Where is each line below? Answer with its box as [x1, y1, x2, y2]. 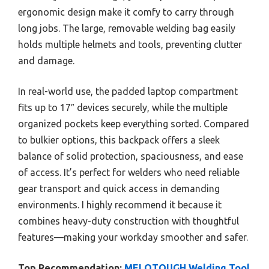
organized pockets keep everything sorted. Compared [18, 118, 249, 130]
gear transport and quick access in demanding [18, 183, 220, 195]
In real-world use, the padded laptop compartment [18, 86, 238, 97]
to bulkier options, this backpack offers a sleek [18, 134, 220, 146]
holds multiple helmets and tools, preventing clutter [18, 39, 242, 50]
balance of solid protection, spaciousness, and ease [18, 151, 243, 162]
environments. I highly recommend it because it [18, 199, 222, 211]
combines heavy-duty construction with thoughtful [18, 216, 239, 227]
